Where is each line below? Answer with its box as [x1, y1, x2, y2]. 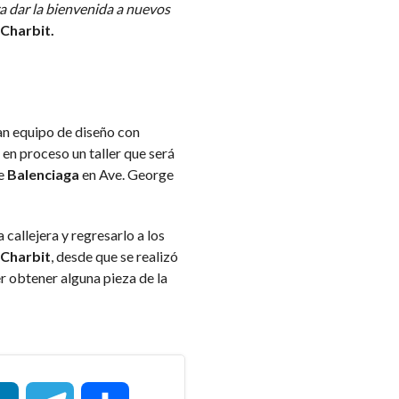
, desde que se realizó [50, 248, 178, 265]
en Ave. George [78, 166, 174, 183]
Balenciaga [6, 166, 79, 183]
